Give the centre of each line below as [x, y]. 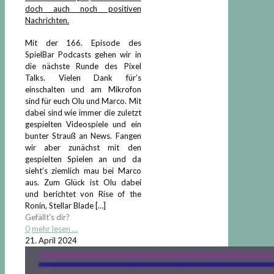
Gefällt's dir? [47, 217]
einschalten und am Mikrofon [83, 89]
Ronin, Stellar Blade [59, 205]
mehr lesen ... [55, 228]
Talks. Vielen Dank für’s [83, 77]
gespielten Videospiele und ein [83, 124]
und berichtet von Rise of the [83, 194]
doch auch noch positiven [83, 9]
